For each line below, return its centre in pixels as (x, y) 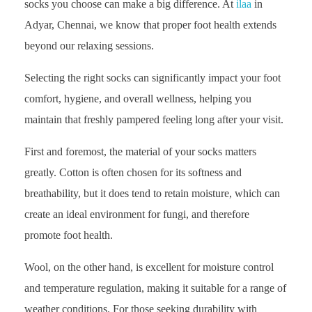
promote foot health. (69, 235)
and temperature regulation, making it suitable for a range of (155, 288)
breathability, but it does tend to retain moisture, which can (152, 194)
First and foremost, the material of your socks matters (140, 152)
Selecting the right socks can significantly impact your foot (153, 78)
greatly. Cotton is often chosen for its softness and (133, 173)
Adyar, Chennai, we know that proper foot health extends (150, 25)
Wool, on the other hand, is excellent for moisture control (149, 267)
